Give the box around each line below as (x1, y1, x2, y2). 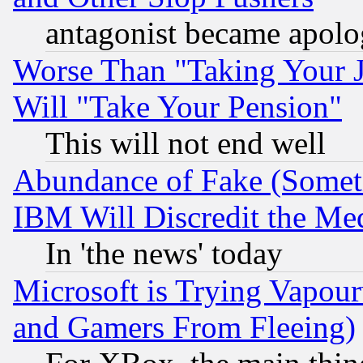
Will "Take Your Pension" (13, 88, 342, 124)
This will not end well (45, 125, 326, 160)
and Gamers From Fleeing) (13, 309, 356, 344)
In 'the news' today (45, 235, 283, 271)
